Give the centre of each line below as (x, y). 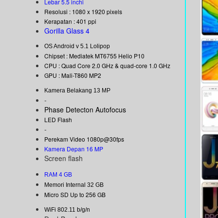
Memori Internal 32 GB (74, 185)
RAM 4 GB (58, 175)
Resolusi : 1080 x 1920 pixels (83, 12)
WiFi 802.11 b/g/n (67, 210)
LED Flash (58, 120)
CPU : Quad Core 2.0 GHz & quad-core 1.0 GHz (107, 66)
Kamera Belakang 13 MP (77, 91)
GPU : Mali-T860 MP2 (73, 75)
